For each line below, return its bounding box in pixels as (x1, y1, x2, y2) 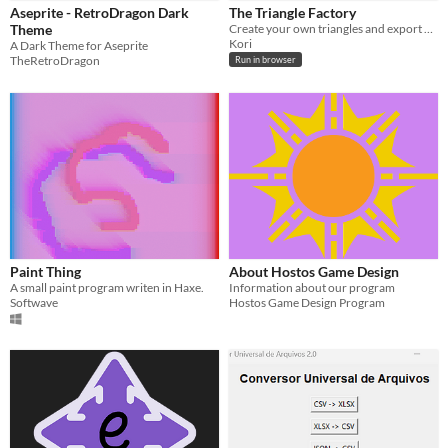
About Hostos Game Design (229, 263, 399, 281)
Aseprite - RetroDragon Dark (10, 4, 189, 22)
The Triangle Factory (229, 4, 356, 22)
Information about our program (229, 280, 395, 296)
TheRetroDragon (10, 53, 100, 69)
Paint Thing (10, 263, 81, 281)
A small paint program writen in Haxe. (10, 280, 204, 296)
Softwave (10, 295, 58, 311)
